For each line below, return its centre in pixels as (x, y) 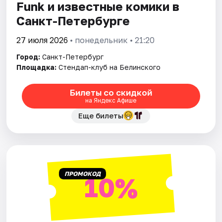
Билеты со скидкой (111, 93)
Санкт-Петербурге (73, 20)
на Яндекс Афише (111, 101)
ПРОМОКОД (82, 173)
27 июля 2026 (42, 40)
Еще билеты (101, 115)
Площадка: (37, 67)
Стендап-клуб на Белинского (110, 67)
